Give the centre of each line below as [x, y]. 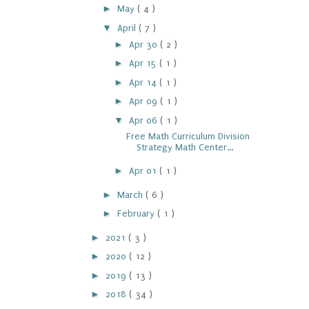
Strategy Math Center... [185, 147]
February [137, 213]
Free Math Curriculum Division [188, 136]
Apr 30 [144, 44]
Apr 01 [144, 171]
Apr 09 [144, 101]
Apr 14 [144, 82]
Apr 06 [144, 120]
